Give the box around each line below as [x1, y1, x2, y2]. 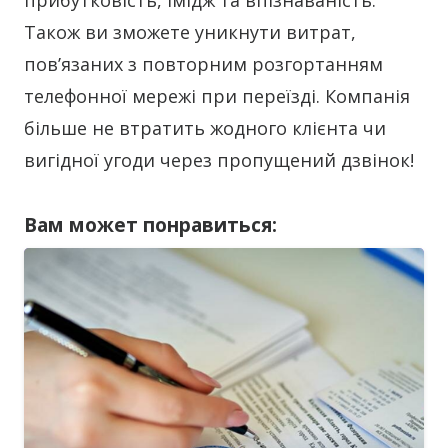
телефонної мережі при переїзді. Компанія [24, 84, 410, 109]
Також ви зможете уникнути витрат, [24, 20, 356, 45]
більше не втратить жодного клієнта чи [24, 116, 386, 141]
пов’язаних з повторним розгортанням [24, 52, 383, 77]
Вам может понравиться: [24, 211, 277, 239]
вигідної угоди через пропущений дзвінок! [24, 148, 414, 173]
